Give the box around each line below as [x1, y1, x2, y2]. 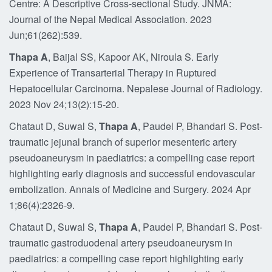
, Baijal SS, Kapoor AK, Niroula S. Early [48, 50, 219, 64]
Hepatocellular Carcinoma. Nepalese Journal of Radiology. [9, 81, 262, 95]
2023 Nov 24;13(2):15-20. [9, 97, 119, 111]
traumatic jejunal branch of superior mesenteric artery [9, 135, 237, 149]
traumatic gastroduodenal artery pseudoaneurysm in [9, 236, 233, 250]
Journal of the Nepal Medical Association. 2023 [9, 12, 212, 26]
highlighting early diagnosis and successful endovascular [9, 166, 255, 180]
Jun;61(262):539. [9, 28, 82, 42]
